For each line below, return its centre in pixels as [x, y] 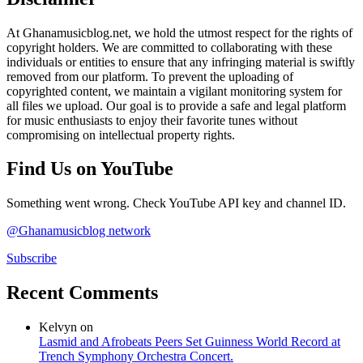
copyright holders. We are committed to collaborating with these [169, 47]
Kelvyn [58, 327]
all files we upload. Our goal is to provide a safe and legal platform [176, 105]
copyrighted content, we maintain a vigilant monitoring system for [174, 91]
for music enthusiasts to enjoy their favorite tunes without [152, 120]
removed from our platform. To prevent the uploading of [150, 76]
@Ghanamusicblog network [79, 231]
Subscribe [32, 258]
